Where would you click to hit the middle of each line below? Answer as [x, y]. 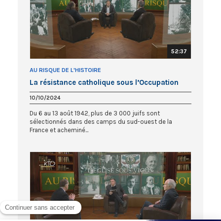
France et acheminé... [59, 130]
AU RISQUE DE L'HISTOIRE [65, 70]
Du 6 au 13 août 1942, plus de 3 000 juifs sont [95, 113]
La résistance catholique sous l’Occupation [104, 83]
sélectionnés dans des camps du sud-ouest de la [101, 122]
